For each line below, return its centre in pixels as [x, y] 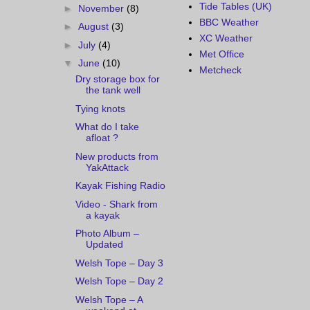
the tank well [113, 90]
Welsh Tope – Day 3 [119, 263]
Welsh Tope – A [109, 299]
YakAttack [107, 167]
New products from [117, 156]
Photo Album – [107, 234]
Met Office [221, 54]
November [102, 8]
